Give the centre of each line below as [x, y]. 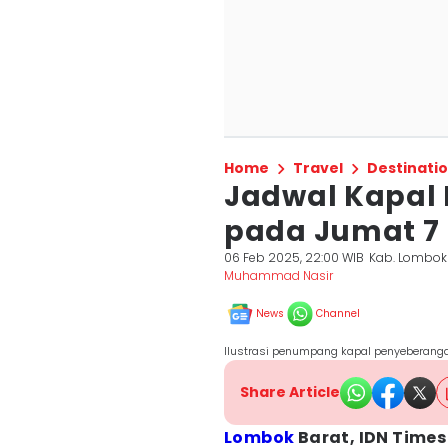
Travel [318, 168]
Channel [338, 313]
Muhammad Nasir [278, 275]
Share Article [290, 392]
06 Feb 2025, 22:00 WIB [294, 257]
